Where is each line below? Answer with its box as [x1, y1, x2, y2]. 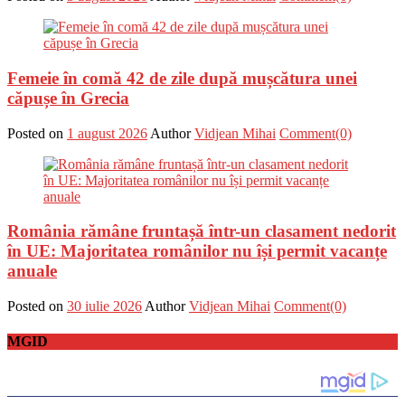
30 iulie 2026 [67, 298, 142, 315]
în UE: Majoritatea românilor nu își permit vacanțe [7, 241, 387, 261]
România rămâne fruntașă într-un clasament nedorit [7, 221, 396, 241]
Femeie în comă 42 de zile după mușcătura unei [7, 68, 357, 88]
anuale [7, 261, 57, 281]
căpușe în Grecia [7, 88, 129, 108]
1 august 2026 [67, 125, 147, 141]
